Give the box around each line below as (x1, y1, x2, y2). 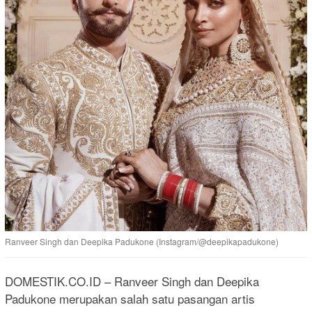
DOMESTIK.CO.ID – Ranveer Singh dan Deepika (5, 272, 259, 290)
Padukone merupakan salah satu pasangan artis (5, 290, 255, 308)
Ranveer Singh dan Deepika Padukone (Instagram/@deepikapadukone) (5, 235, 279, 248)
